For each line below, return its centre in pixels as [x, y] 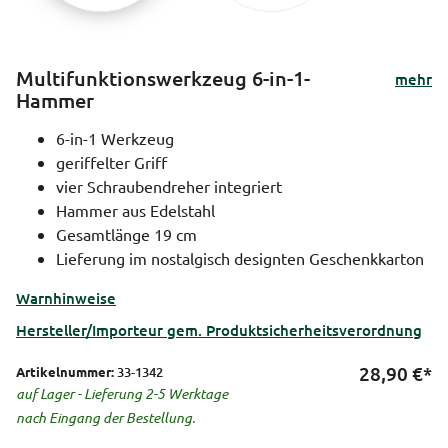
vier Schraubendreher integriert [169, 185]
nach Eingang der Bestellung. [105, 417]
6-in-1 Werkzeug [115, 137]
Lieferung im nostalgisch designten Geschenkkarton [240, 257]
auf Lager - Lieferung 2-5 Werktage [122, 393]
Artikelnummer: [65, 371]
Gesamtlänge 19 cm [126, 233]
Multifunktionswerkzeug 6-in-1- [163, 77]
